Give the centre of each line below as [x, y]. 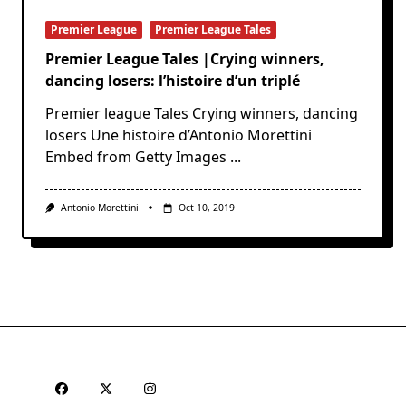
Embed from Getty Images [136, 157]
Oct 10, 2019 [206, 208]
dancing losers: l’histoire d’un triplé [173, 81]
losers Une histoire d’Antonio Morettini [179, 135]
